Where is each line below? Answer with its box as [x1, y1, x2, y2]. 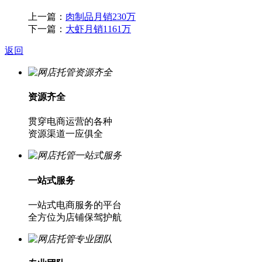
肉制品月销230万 [65, 11, 136, 22]
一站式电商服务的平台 [28, 199, 122, 210]
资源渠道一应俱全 [28, 129, 103, 139]
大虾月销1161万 [65, 23, 131, 34]
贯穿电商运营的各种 [28, 116, 112, 127]
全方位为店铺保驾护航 [28, 212, 122, 222]
